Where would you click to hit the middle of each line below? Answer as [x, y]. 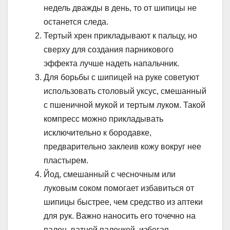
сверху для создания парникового [109, 49]
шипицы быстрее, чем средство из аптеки [123, 202]
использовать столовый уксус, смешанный [125, 91]
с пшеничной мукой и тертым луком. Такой [124, 105]
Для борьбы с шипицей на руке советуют [121, 77]
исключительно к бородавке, [98, 132]
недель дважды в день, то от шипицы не [120, 8]
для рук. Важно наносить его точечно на [120, 216]
